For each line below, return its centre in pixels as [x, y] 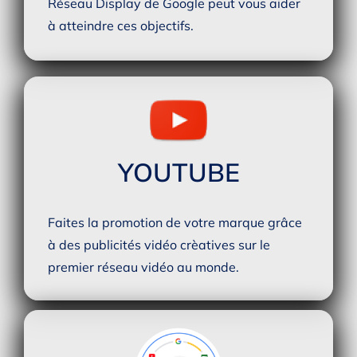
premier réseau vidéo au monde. [143, 267]
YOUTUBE [178, 173]
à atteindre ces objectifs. [120, 26]
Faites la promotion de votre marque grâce [175, 223]
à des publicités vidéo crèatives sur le [159, 245]
